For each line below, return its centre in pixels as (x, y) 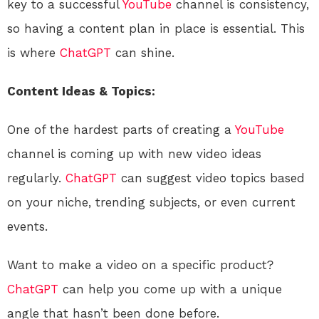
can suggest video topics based (211, 178)
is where (33, 52)
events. (27, 226)
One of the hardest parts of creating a (121, 129)
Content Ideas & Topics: (81, 91)
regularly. (36, 178)
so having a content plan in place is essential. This (156, 28)
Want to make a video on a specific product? (140, 265)
